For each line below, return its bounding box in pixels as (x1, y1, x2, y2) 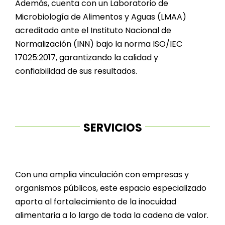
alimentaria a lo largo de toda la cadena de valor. (15, 209, 208, 221)
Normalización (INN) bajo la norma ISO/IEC (15, 38, 182, 50)
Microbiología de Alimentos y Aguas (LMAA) (15, 11, 186, 23)
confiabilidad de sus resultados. (15, 65, 137, 77)
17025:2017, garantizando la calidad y (15, 51, 158, 63)
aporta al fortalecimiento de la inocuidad (15, 196, 176, 208)
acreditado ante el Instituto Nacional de (15, 24, 171, 36)
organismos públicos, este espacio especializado (15, 182, 206, 194)
